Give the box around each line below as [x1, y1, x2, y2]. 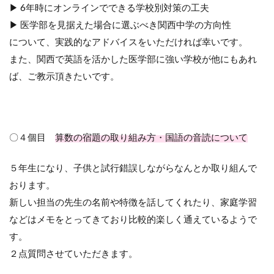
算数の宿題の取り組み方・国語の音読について [55, 131, 248, 143]
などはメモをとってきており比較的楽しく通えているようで [9, 213, 257, 225]
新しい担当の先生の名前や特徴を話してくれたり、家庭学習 [9, 196, 257, 208]
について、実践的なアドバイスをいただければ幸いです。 [9, 36, 248, 48]
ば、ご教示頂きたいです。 [9, 70, 119, 82]
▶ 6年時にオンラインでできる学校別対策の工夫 [9, 2, 209, 13]
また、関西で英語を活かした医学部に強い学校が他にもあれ [9, 53, 257, 65]
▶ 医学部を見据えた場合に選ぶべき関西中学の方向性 [9, 19, 231, 31]
